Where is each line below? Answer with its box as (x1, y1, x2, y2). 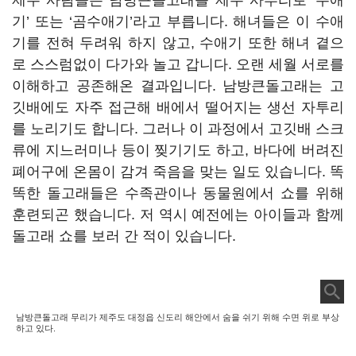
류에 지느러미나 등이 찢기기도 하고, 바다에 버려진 (12, 142, 344, 158)
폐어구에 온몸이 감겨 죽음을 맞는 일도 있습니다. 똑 (12, 164, 344, 180)
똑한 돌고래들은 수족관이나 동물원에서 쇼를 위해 (12, 185, 344, 201)
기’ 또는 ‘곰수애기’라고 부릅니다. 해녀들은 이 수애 (12, 14, 344, 29)
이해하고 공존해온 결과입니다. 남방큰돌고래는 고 (12, 78, 344, 94)
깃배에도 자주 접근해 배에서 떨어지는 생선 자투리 (12, 99, 344, 115)
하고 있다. (16, 323, 58, 333)
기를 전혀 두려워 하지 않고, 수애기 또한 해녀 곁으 (12, 35, 344, 51)
